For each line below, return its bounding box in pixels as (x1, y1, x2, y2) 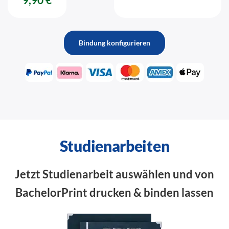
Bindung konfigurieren (79, 38, 150, 47)
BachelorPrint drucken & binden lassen (15, 186, 214, 199)
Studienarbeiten (59, 136, 170, 155)
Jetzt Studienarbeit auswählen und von (15, 167, 214, 181)
